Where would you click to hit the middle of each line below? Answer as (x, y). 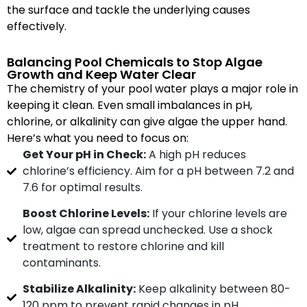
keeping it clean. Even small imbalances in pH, (130, 105)
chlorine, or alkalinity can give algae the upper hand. (147, 122)
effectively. (37, 26)
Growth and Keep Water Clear (101, 74)
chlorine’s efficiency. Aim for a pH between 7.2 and (158, 171)
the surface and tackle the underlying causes (128, 10)
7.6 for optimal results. (82, 187)
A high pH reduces (196, 155)
